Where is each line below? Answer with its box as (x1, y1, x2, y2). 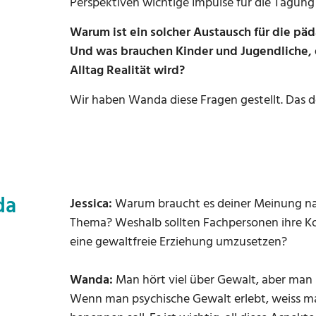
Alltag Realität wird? (70, 61, 185, 81)
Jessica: (70, 194, 112, 214)
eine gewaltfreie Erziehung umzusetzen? (70, 232, 287, 253)
